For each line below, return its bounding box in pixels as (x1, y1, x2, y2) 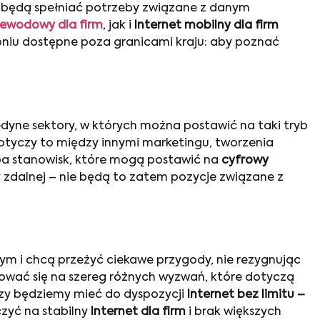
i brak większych (186, 306, 281, 319)
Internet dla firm (91, 306, 186, 319)
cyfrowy (221, 154, 269, 166)
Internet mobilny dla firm (134, 20, 279, 32)
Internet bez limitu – (187, 289, 305, 301)
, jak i (103, 20, 134, 32)
